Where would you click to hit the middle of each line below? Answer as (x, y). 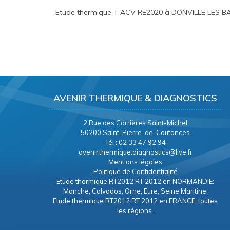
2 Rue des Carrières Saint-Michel (136, 122)
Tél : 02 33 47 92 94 (135, 142)
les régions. (136, 210)
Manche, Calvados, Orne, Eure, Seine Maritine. (135, 191)
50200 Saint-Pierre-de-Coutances (136, 132)
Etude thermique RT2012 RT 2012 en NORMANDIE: (136, 181)
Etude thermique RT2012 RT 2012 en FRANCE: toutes (136, 200)
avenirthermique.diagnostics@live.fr (135, 152)
